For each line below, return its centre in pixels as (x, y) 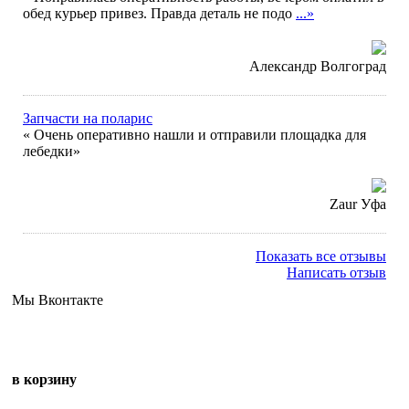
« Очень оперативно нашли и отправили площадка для (194, 135)
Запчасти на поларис (88, 118)
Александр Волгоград (318, 66)
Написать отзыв (336, 273)
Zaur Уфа (358, 204)
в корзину (44, 380)
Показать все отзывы (321, 256)
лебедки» (52, 151)
